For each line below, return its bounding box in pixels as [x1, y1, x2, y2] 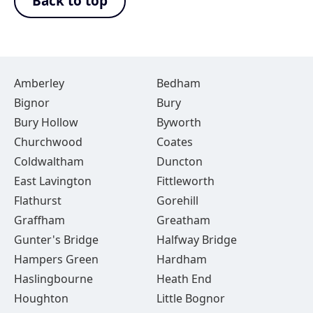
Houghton [14, 291, 68, 306]
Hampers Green [14, 252, 99, 267]
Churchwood [14, 134, 82, 150]
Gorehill [156, 193, 198, 208]
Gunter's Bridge [14, 232, 99, 247]
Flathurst [14, 193, 61, 208]
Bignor [14, 95, 50, 110]
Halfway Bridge [156, 232, 237, 247]
